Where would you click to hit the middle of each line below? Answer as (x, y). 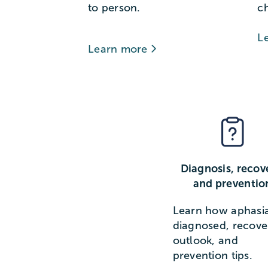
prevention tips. (212, 256)
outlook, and (205, 241)
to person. (114, 8)
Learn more (119, 49)
